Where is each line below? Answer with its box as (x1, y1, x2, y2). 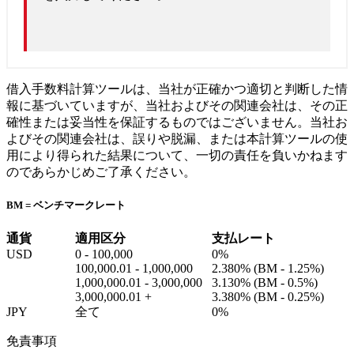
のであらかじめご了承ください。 (6, 165, 196, 179)
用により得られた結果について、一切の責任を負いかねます (6, 149, 348, 163)
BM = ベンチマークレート (6, 199, 126, 212)
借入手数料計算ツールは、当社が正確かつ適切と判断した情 (6, 82, 348, 96)
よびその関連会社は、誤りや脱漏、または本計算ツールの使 (6, 132, 348, 146)
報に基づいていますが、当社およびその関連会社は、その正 (6, 99, 348, 113)
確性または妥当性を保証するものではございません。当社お (6, 115, 348, 130)
